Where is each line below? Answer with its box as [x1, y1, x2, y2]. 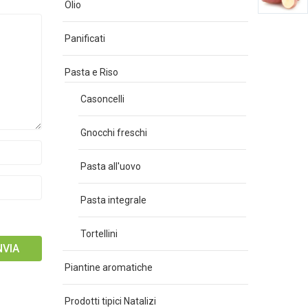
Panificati [65, 33, 105, 44]
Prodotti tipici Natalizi [65, 296, 156, 307]
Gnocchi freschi [80, 127, 147, 138]
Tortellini [80, 228, 118, 239]
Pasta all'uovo [80, 161, 141, 172]
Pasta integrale [80, 195, 146, 206]
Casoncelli [80, 93, 124, 104]
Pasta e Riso [65, 67, 118, 78]
